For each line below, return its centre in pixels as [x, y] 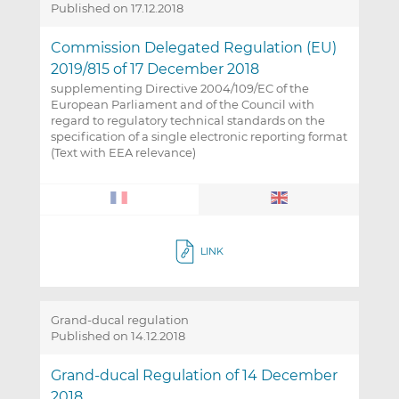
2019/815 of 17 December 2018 [155, 69]
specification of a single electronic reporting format [199, 137]
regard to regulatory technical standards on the [187, 121]
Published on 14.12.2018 [118, 336]
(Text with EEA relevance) [123, 153]
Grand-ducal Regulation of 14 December [194, 376]
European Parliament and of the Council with [182, 105]
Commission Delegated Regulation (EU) [193, 48]
